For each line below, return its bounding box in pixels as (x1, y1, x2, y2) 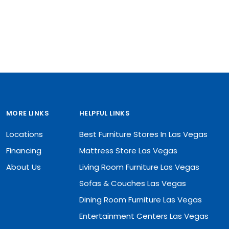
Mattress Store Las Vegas (79, 145, 177, 156)
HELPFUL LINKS (79, 108, 130, 118)
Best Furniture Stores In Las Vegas (79, 129, 208, 140)
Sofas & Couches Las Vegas (79, 178, 186, 189)
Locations (6, 129, 43, 140)
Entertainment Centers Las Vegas (79, 211, 209, 221)
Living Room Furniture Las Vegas (79, 162, 199, 172)
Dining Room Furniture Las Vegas (79, 194, 202, 205)
